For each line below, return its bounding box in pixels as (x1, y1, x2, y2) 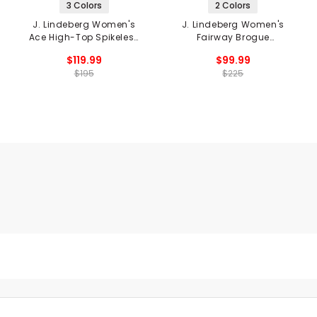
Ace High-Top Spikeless (28, 31, 139, 44)
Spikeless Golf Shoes (184, 44, 282, 57)
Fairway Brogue (196, 31, 270, 44)
